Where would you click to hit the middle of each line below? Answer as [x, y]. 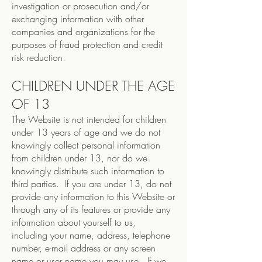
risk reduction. [39, 57]
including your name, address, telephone [91, 235]
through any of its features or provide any [91, 209]
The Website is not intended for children [89, 119]
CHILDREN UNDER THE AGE [93, 86]
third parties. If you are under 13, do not [92, 184]
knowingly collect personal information [86, 145]
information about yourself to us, [74, 222]
